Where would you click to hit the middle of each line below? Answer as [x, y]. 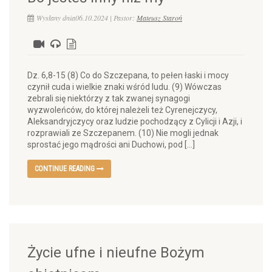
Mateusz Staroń [159, 18]
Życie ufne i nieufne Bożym [116, 253]
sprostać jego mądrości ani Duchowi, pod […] [111, 144]
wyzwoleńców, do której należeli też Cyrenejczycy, [122, 110]
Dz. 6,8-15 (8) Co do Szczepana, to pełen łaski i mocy [128, 75]
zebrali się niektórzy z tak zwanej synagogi [109, 98]
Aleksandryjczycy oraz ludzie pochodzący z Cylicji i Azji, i [135, 121]
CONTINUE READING [66, 169]
